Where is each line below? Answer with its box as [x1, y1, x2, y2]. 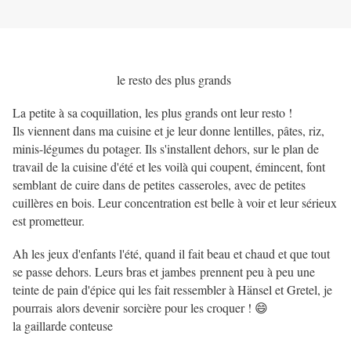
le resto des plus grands [116, 71, 235, 89]
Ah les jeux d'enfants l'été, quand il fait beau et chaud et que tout [13, 245, 330, 262]
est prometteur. [13, 212, 89, 230]
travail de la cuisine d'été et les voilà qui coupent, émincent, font [13, 158, 325, 175]
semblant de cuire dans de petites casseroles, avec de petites [13, 176, 306, 194]
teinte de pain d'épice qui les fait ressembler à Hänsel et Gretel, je [13, 281, 332, 299]
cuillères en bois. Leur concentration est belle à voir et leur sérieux [13, 194, 337, 212]
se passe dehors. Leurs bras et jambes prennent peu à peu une [13, 263, 315, 280]
